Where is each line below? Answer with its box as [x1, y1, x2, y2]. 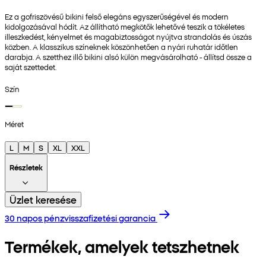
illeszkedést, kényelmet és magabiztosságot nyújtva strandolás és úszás [5, 31, 252, 42]
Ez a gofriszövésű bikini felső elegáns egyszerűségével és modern [5, 11, 229, 22]
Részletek [9, 161, 43, 172]
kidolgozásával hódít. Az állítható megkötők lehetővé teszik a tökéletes [5, 21, 245, 32]
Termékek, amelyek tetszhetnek [5, 235, 240, 257]
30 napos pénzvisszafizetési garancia [5, 211, 156, 224]
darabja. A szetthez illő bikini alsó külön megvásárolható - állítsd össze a [5, 52, 252, 62]
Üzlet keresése [9, 192, 77, 206]
